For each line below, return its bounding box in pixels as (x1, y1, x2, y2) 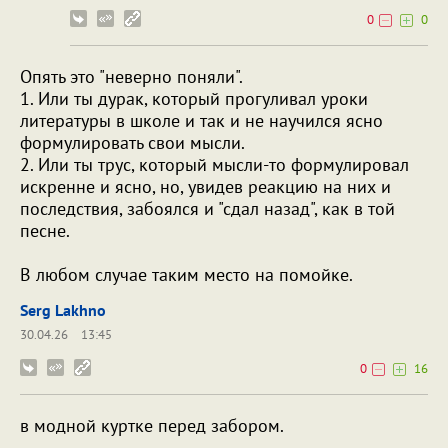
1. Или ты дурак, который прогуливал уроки (20, 87, 368, 111)
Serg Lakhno (20, 300, 106, 321)
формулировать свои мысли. (20, 131, 245, 155)
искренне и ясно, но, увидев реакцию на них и (20, 175, 391, 199)
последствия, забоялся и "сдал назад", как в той (20, 197, 395, 221)
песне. (20, 219, 70, 243)
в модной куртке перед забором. (20, 414, 284, 438)
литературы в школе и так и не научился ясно (20, 109, 383, 133)
